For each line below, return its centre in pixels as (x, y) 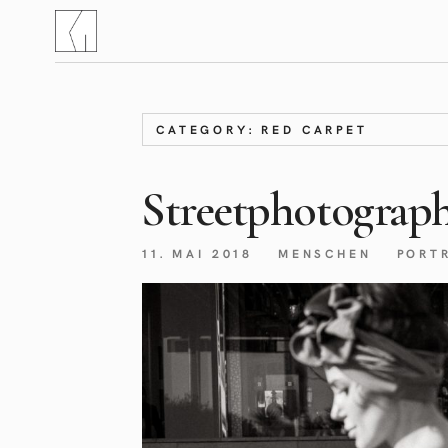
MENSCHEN (324, 253)
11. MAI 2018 (198, 253)
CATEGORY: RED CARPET (262, 129)
